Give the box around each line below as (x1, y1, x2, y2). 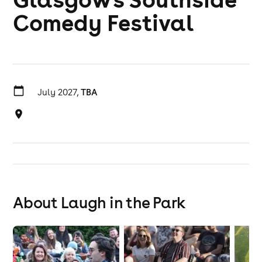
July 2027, (37, 86, 81, 98)
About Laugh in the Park (13, 192, 186, 212)
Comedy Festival (13, 8, 194, 37)
